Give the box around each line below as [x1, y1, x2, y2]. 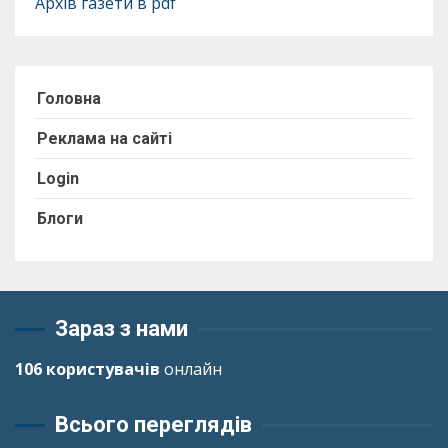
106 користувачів [15, 358, 160, 381]
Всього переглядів [55, 412, 252, 438]
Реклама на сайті [37, 129, 172, 149]
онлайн [160, 358, 222, 381]
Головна [37, 89, 101, 109]
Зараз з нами [55, 316, 188, 342]
